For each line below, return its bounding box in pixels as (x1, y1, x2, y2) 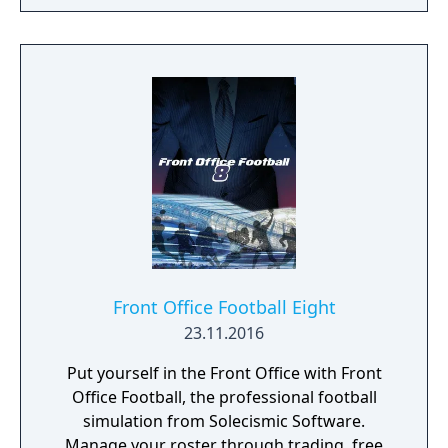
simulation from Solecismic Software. (83, 410, 365, 432)
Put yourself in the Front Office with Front (66, 362, 382, 384)
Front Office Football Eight (112, 295, 336, 319)
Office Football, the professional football (71, 386, 377, 408)
